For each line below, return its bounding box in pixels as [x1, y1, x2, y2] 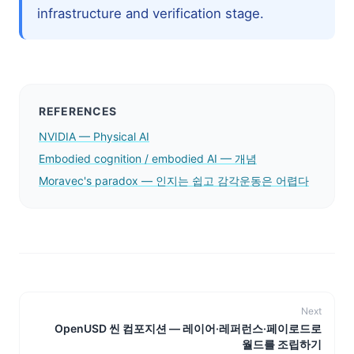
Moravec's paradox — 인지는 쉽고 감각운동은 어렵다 [39, 173, 309, 187]
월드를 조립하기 [242, 337, 322, 351]
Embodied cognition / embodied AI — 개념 [39, 151, 257, 165]
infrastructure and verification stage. [37, 6, 265, 22]
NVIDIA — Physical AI [39, 129, 149, 143]
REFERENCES [39, 104, 117, 118]
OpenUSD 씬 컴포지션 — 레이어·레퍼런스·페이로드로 [55, 321, 322, 335]
